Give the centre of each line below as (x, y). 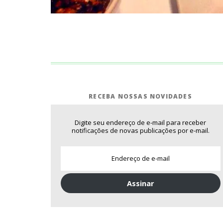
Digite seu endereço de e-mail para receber (140, 123)
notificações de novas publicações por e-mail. (140, 131)
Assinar (140, 183)
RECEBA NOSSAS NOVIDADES (140, 96)
